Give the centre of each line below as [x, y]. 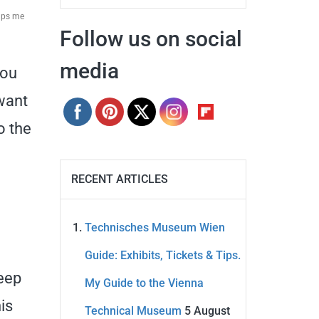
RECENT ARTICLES [119, 179]
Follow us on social [151, 39]
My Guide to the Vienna [144, 283]
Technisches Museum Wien [155, 228]
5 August [207, 311]
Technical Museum [133, 311]
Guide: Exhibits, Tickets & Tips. [162, 255]
